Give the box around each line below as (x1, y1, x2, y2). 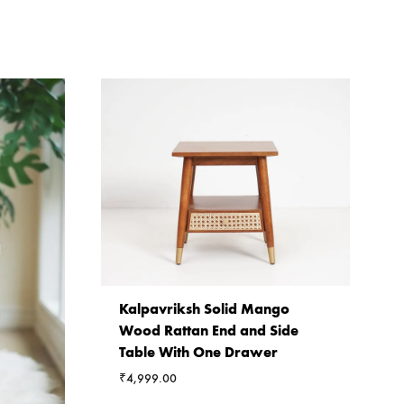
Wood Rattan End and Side (119, 322, 298, 340)
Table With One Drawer (119, 344, 278, 362)
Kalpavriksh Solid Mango (119, 300, 289, 318)
